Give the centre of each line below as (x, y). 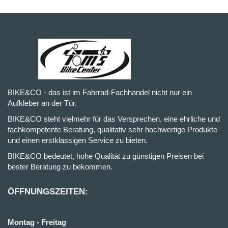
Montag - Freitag (37, 222)
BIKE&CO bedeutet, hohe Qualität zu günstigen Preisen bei (106, 156)
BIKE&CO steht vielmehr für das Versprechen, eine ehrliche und (114, 119)
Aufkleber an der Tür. (42, 103)
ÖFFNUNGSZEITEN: (48, 192)
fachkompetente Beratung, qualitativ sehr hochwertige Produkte (112, 130)
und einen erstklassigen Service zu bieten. (78, 140)
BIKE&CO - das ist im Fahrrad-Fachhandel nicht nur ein (100, 92)
